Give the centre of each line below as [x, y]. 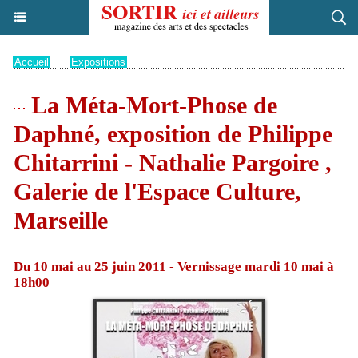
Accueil [32, 62]
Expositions [98, 62]
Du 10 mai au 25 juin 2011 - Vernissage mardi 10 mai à [174, 267]
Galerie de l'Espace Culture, [157, 191]
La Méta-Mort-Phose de [151, 105]
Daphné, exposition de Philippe [173, 134]
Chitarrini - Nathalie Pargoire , [173, 163]
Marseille [61, 220]
